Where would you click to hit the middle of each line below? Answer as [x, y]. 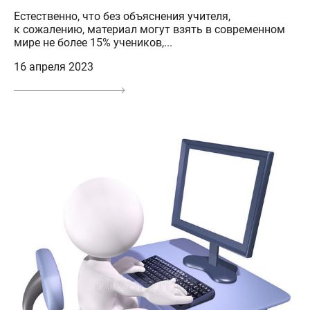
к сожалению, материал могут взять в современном [149, 30]
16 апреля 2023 [54, 67]
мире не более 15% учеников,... [93, 43]
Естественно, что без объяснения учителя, [122, 17]
